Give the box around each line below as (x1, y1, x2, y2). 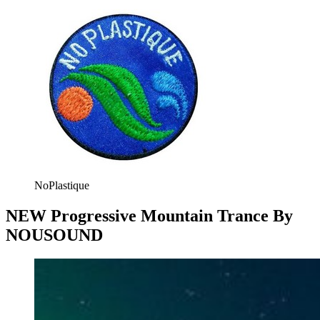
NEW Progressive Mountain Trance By (6, 206, 293, 225)
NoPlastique (34, 179, 89, 191)
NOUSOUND (6, 225, 103, 244)
